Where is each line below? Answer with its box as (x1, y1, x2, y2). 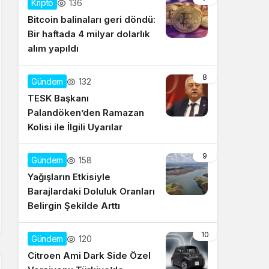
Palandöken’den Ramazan (28, 107, 144, 118)
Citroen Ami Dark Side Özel (28, 250, 151, 261)
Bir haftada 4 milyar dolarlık (28, 28, 150, 40)
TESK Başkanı (28, 92, 89, 104)
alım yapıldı (28, 43, 79, 54)
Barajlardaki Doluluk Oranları (28, 186, 155, 197)
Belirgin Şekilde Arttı (28, 200, 120, 211)
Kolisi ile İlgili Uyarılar (28, 121, 122, 133)
